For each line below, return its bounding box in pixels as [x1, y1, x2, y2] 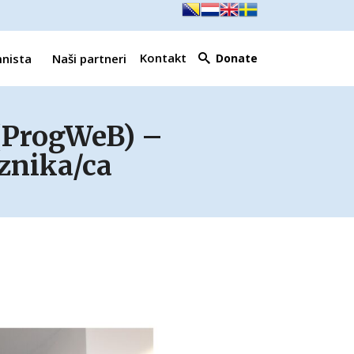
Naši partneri [52, 50, 126, 66]
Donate [216, 51, 258, 66]
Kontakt [140, 50, 186, 66]
